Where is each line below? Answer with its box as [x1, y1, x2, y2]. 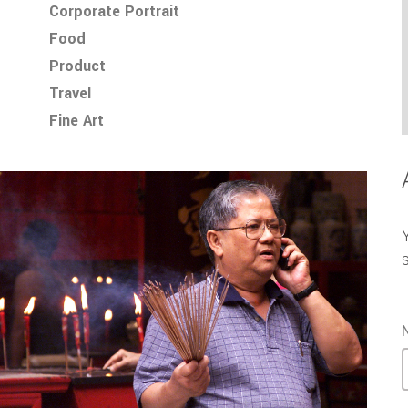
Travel [48, 82, 91, 105]
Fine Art [48, 109, 104, 132]
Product [48, 55, 106, 77]
